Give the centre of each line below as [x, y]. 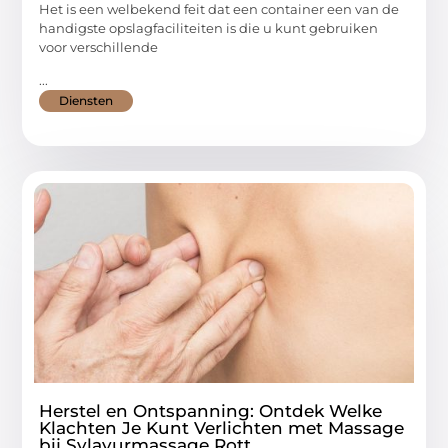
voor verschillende [99, 46]
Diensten [86, 100]
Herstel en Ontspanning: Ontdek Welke [211, 410]
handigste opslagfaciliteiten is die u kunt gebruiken [209, 27]
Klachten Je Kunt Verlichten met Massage [222, 427]
